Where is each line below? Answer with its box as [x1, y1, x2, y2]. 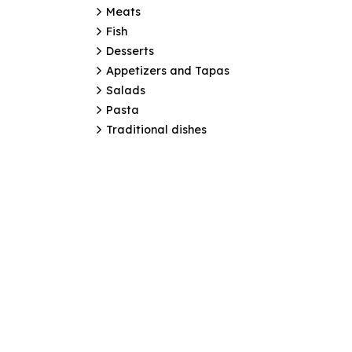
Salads [106, 82, 145, 97]
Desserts [106, 43, 154, 58]
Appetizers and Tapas [106, 63, 229, 78]
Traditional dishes [106, 122, 207, 137]
